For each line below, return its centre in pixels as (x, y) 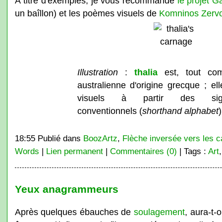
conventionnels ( (110, 111)
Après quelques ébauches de (74, 212)
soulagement (159, 212)
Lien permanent (74, 151)
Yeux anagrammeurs (66, 189)
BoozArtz (100, 138)
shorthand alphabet (180, 111)
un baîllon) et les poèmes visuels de (87, 13)
